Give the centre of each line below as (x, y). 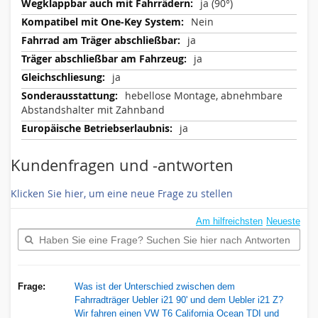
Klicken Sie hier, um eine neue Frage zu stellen (122, 193)
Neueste (283, 221)
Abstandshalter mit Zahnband (93, 110)
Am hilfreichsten (229, 221)
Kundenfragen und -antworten (122, 165)
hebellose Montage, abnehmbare (204, 95)
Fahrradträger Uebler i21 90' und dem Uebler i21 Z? (179, 300)
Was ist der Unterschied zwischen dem (155, 286)
